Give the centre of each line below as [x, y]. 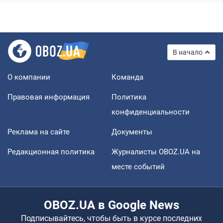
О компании [29, 77]
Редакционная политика [51, 152]
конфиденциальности [151, 112]
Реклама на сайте [39, 132]
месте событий [138, 167]
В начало [188, 52]
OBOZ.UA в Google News [111, 205]
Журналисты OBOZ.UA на [156, 152]
